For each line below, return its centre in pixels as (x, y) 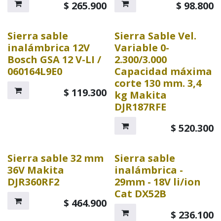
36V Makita (36, 170)
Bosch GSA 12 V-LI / (54, 59)
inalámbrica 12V (49, 47)
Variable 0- (142, 47)
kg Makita (140, 95)
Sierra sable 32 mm (55, 158)
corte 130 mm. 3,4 (158, 83)
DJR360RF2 (33, 182)
